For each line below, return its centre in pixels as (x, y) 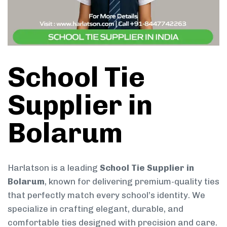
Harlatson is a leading (54, 167)
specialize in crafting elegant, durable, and (96, 209)
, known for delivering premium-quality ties (132, 181)
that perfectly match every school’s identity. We (106, 195)
